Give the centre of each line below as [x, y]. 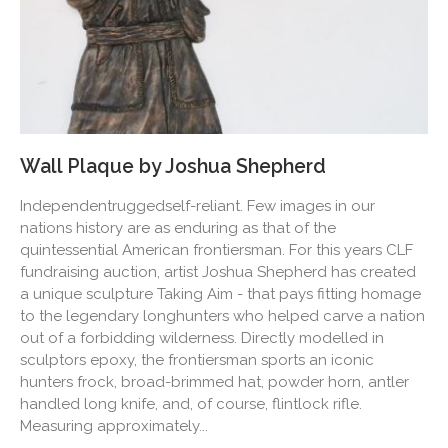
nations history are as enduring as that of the [178, 227]
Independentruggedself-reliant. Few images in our [197, 205]
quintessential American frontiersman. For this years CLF [216, 249]
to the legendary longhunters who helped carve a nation [222, 315]
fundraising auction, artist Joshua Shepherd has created [218, 271]
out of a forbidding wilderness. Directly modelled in [202, 337]
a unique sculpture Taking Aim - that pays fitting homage [220, 293]
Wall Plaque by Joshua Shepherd [173, 166]
